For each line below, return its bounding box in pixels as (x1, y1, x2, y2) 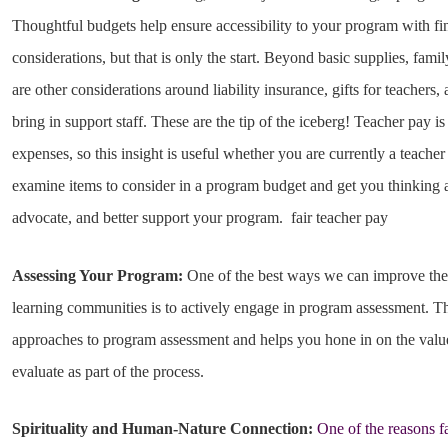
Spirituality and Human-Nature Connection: (12, 420, 314, 438)
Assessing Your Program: (12, 266, 184, 284)
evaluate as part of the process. (12, 362, 209, 380)
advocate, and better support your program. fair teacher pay (12, 209, 389, 227)
